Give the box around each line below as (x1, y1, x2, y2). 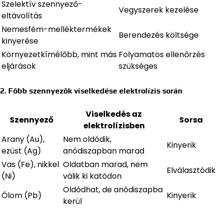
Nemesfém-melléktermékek (1, 23, 111, 35)
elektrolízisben (83, 120, 145, 131)
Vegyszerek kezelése (119, 4, 199, 15)
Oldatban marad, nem (63, 158, 148, 170)
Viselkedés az (86, 108, 142, 120)
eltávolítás (1, 10, 42, 21)
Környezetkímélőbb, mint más (1, 48, 117, 60)
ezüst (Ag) (1, 145, 41, 156)
